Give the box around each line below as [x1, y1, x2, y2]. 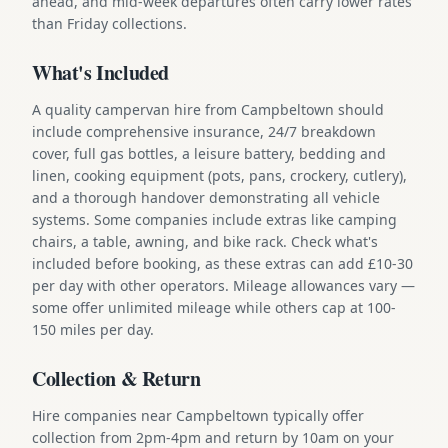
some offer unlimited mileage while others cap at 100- [32, 297, 396, 317]
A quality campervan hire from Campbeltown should [32, 99, 384, 119]
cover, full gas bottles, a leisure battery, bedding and [32, 143, 386, 163]
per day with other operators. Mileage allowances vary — [32, 275, 415, 295]
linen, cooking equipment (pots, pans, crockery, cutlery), [32, 165, 407, 185]
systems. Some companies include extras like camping [32, 209, 397, 229]
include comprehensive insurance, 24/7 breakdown [32, 121, 376, 141]
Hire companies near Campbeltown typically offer [32, 405, 364, 425]
